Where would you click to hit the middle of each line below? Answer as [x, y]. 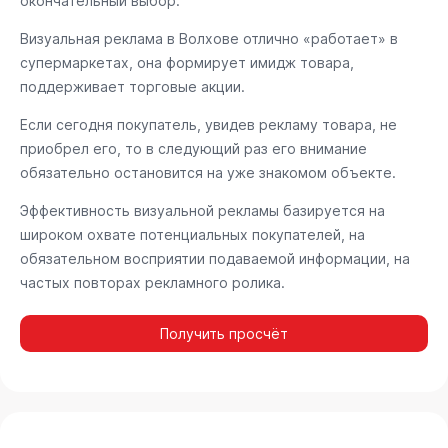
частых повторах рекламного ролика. [152, 282]
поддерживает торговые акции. [132, 86]
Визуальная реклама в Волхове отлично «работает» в [209, 38]
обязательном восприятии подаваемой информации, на [215, 258]
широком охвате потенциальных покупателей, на [192, 234]
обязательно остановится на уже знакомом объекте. [208, 172]
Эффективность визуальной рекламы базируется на [202, 210]
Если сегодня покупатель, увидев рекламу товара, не [208, 124]
